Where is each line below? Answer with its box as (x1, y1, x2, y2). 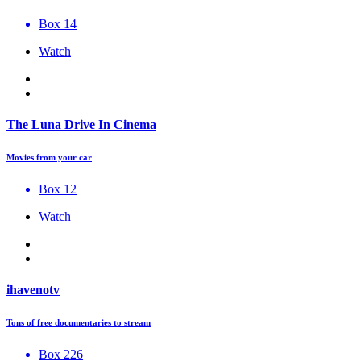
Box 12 (39, 181, 77, 196)
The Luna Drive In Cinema (6, 117, 156, 131)
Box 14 (39, 16, 77, 31)
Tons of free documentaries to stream (6, 317, 151, 328)
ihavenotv (6, 283, 60, 297)
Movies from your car (6, 151, 92, 162)
